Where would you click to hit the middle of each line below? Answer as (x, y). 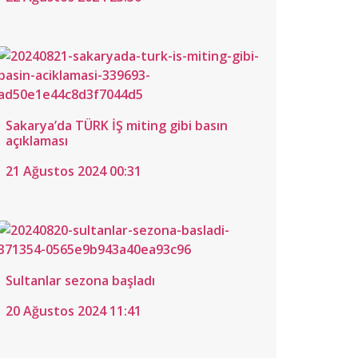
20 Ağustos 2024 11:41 (74, 311)
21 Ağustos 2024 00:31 (74, 171)
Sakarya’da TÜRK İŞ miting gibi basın (117, 126)
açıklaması (37, 141)
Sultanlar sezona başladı (80, 281)
